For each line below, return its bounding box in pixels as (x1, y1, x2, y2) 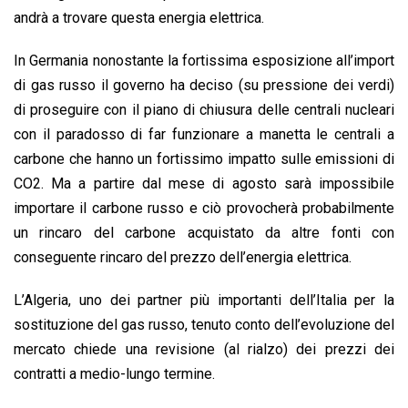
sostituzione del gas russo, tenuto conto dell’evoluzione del (14, 316, 394, 334)
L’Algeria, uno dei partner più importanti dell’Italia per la (14, 291, 394, 310)
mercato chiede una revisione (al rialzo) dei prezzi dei (14, 341, 394, 359)
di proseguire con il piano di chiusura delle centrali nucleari (14, 101, 394, 119)
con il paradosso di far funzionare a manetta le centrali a (14, 126, 394, 144)
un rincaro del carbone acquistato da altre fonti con (14, 224, 394, 242)
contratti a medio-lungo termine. (14, 365, 215, 383)
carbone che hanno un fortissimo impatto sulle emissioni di (14, 150, 394, 168)
